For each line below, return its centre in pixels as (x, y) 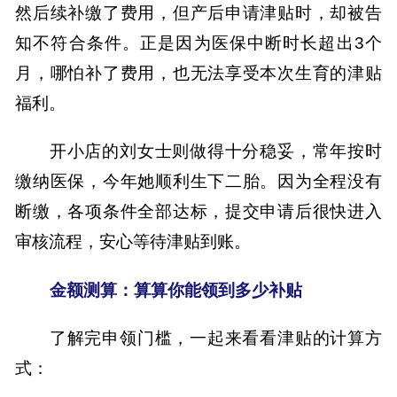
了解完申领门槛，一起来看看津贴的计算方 (215, 338)
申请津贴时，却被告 (303, 12)
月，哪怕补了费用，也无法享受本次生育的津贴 (198, 72)
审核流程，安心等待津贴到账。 (133, 241)
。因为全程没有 (321, 181)
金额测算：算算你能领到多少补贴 (175, 289)
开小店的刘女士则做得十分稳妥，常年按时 (215, 151)
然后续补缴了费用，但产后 (120, 12)
